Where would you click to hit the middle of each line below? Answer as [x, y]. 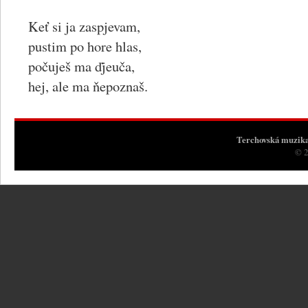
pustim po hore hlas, [85, 46]
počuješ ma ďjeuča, [81, 66]
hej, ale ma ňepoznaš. [88, 86]
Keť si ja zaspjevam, [84, 26]
